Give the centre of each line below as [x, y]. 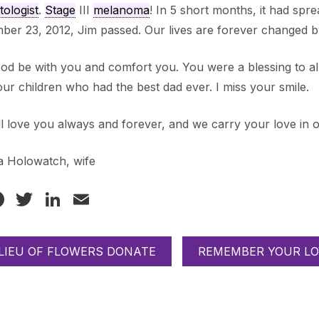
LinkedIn [109, 199]
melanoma [121, 10]
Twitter [73, 199]
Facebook [60, 199]
